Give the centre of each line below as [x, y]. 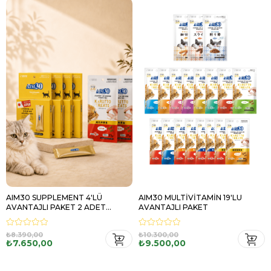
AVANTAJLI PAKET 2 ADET [56, 207]
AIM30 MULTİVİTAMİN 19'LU [190, 198]
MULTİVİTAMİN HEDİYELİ [53, 217]
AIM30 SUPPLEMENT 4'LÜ [54, 198]
